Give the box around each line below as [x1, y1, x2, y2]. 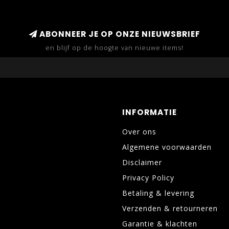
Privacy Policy [122, 173, 174, 182]
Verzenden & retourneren [122, 203, 218, 213]
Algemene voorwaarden [122, 142, 212, 152]
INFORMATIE [122, 107, 177, 118]
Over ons [122, 127, 156, 136]
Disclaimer [122, 157, 162, 167]
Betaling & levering [122, 188, 194, 198]
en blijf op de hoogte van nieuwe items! [45, 43, 184, 52]
